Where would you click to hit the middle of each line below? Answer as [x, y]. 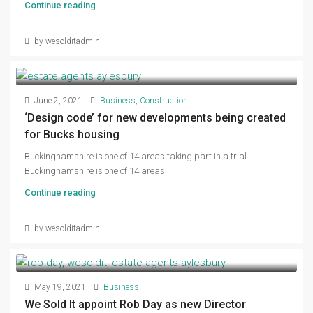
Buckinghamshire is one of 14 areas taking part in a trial [136, 156]
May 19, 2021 [59, 287]
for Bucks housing [72, 134]
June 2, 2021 [57, 100]
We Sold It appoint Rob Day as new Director [135, 305]
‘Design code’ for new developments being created [155, 117]
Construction [164, 100]
